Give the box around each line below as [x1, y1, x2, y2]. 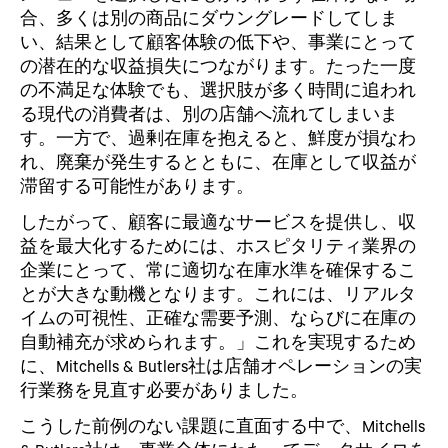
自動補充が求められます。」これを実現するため [20, 330, 416, 352]
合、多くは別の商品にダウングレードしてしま [20, 6, 398, 28]
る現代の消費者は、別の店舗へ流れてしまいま [20, 102, 398, 124]
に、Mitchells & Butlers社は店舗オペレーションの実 [20, 354, 422, 376]
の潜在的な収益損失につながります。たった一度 [20, 54, 416, 76]
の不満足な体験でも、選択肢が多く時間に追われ [20, 78, 416, 100]
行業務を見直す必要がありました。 [20, 378, 308, 400]
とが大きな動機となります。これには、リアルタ [20, 282, 416, 304]
